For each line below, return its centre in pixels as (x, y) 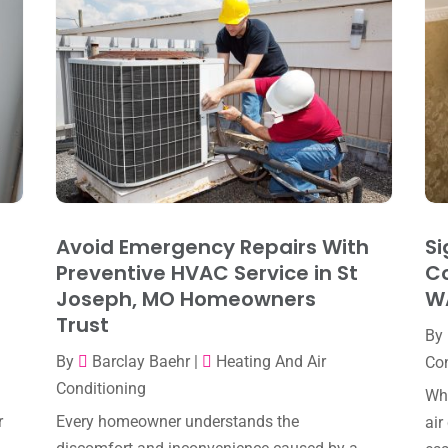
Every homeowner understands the (177, 422)
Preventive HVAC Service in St (206, 273)
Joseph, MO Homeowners (185, 299)
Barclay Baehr (140, 362)
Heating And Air (270, 362)
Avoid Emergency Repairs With (212, 247)
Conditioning (100, 389)
